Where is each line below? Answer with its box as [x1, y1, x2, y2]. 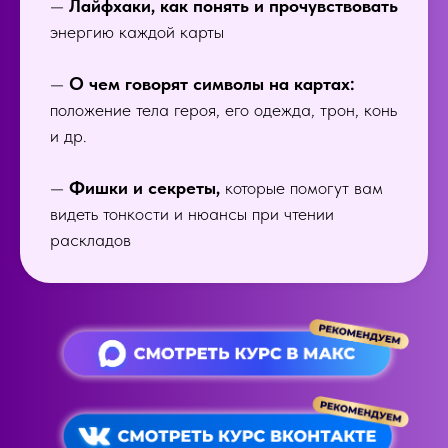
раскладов [50, 229, 131, 250]
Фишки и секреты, [69, 177, 220, 198]
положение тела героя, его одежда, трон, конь [50, 99, 397, 120]
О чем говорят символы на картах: [69, 73, 355, 94]
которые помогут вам [220, 177, 383, 198]
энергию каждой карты [50, 21, 224, 42]
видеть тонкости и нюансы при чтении [50, 203, 334, 224]
